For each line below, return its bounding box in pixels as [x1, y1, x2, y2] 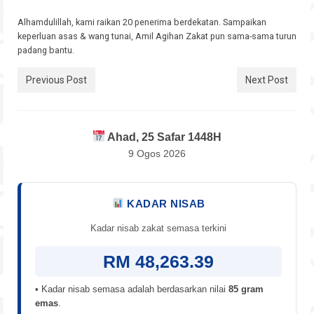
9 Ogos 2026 [128, 147, 186, 159]
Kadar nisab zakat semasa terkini [90, 222, 226, 233]
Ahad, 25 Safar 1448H [105, 130, 222, 143]
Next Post [245, 74, 288, 86]
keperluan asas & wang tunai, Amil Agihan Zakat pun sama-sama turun [18, 30, 296, 41]
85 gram [228, 283, 264, 294]
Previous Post [26, 74, 87, 86]
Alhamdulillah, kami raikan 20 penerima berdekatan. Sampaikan [18, 16, 266, 27]
